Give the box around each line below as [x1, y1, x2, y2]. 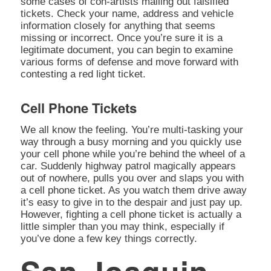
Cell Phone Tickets [20, 98, 137, 118]
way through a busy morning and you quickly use [20, 135, 241, 148]
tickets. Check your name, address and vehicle [20, 8, 233, 20]
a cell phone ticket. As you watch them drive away [20, 184, 247, 196]
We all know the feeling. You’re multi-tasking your [20, 123, 243, 135]
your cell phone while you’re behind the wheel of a [20, 148, 245, 160]
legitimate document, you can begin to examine [20, 44, 233, 56]
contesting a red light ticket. [20, 68, 146, 80]
